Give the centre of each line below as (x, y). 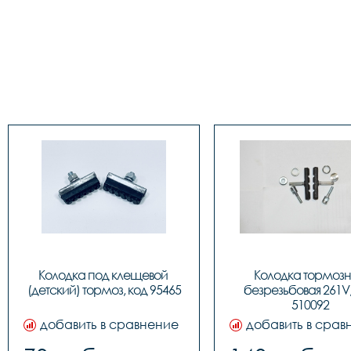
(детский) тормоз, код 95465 (104, 290)
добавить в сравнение (109, 324)
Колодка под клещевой (103, 275)
